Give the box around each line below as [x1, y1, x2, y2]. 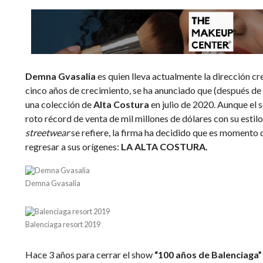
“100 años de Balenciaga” [154, 249, 262, 260]
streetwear [25, 127, 69, 138]
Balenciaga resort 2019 [25, 220, 100, 229]
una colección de [25, 99, 93, 110]
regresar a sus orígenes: [25, 141, 119, 152]
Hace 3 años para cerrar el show [25, 249, 154, 260]
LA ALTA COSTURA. [119, 141, 208, 152]
